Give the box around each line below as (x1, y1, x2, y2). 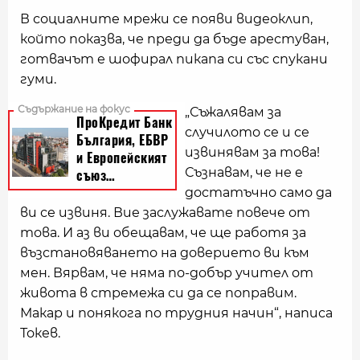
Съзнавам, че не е (185, 165, 303, 180)
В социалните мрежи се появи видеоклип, (20, 11, 313, 27)
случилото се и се (185, 125, 309, 140)
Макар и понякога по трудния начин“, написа (20, 305, 333, 321)
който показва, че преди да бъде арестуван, (20, 31, 329, 47)
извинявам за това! (185, 145, 320, 160)
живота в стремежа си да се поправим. (20, 285, 297, 301)
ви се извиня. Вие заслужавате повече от (20, 205, 310, 220)
